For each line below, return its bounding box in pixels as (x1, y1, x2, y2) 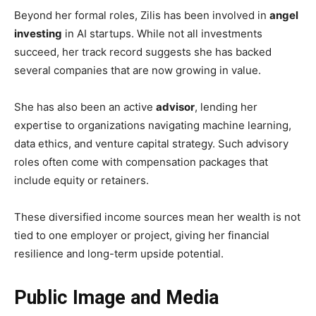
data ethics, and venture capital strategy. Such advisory (14, 137, 288, 151)
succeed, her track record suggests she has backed (14, 45, 272, 59)
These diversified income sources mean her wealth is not (14, 210, 300, 224)
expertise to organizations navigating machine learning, (14, 119, 291, 133)
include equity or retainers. (14, 174, 149, 188)
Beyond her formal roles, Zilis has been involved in (14, 8, 269, 23)
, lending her (195, 100, 257, 114)
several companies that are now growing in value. (14, 63, 261, 78)
